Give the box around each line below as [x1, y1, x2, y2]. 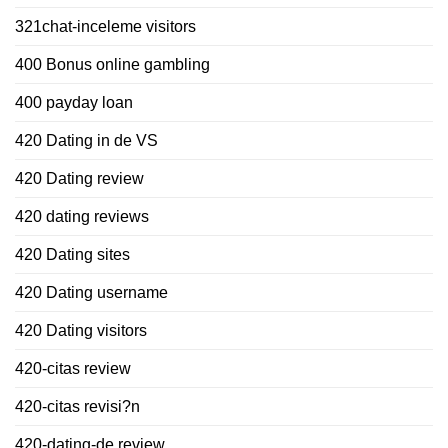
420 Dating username [15, 283, 168, 301]
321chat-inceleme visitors [15, 17, 196, 35]
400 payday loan [15, 93, 133, 111]
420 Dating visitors [15, 321, 147, 339]
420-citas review [15, 359, 131, 377]
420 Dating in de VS [15, 131, 158, 149]
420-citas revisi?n [15, 397, 140, 415]
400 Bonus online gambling [15, 55, 210, 73]
